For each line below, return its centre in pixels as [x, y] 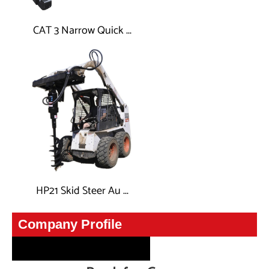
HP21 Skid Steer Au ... [82, 191]
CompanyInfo [48, 203]
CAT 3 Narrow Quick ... [82, 30]
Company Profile [70, 224]
